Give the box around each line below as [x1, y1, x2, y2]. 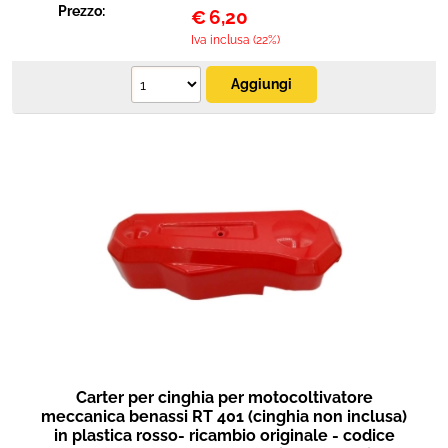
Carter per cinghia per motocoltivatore [75, 388, 373, 407]
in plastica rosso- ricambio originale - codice [53, 426, 395, 445]
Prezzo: [58, 3, 109, 19]
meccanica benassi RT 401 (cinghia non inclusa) [41, 407, 407, 426]
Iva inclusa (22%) [190, 33, 280, 47]
